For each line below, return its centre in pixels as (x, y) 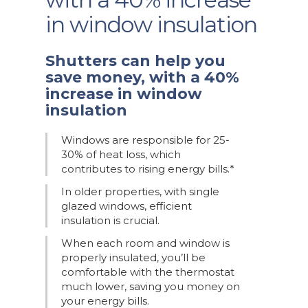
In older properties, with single (140, 191)
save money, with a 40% (142, 77)
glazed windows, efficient (126, 206)
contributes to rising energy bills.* (147, 169)
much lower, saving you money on (150, 286)
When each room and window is (145, 243)
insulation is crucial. (110, 220)
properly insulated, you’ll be (133, 257)
